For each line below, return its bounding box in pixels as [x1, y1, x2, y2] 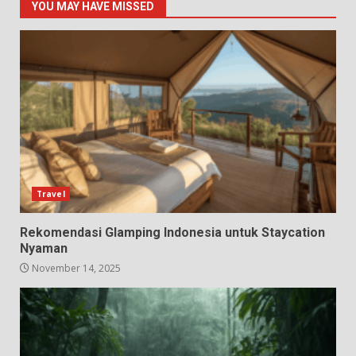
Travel [37, 188, 65, 200]
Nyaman [20, 241, 68, 257]
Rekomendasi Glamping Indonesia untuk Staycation [20, 225, 325, 241]
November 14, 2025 [29, 261, 121, 276]
